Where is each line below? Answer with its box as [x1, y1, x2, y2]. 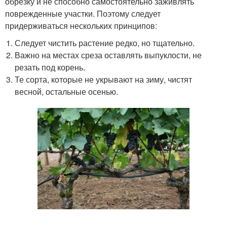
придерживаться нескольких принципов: [5, 20, 157, 31]
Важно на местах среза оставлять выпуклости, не [15, 49, 202, 61]
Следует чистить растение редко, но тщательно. [15, 37, 195, 49]
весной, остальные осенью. [15, 86, 119, 97]
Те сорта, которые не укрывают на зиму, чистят [15, 73, 193, 85]
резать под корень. [15, 61, 86, 73]
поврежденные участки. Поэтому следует [5, 8, 161, 19]
